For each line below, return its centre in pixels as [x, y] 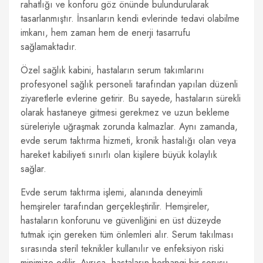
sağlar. [33, 169]
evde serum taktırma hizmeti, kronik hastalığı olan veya [128, 141]
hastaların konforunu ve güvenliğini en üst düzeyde [121, 220]
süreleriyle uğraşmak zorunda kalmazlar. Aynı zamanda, [129, 127]
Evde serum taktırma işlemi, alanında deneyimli [112, 192]
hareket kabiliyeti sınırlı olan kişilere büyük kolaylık [119, 155]
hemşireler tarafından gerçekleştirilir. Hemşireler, [115, 206]
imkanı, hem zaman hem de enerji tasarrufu [105, 33]
